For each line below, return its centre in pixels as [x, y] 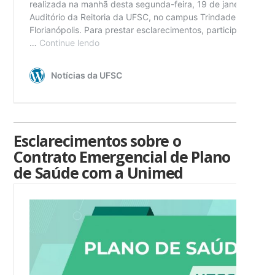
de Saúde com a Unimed [99, 173]
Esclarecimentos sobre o [97, 141]
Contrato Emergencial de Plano [122, 157]
